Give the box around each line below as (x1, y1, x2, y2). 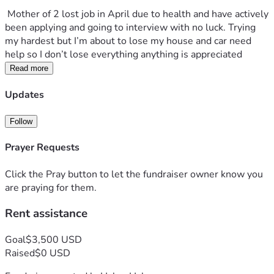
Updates (5, 87, 44, 102)
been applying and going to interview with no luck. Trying (5, 21, 256, 35)
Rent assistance (5, 206, 87, 222)
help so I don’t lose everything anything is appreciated (5, 48, 245, 62)
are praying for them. (5, 180, 97, 194)
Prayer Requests (5, 141, 80, 155)
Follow (10, 116, 32, 126)
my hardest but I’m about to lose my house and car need (5, 34, 251, 48)
